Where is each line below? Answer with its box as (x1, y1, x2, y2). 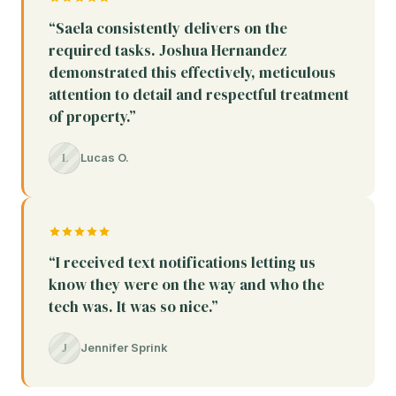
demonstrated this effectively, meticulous (49, 61, 336, 83)
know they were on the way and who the (49, 273, 324, 295)
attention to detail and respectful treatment (49, 83, 349, 105)
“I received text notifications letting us (49, 251, 316, 273)
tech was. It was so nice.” (49, 295, 218, 317)
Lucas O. (80, 150, 129, 165)
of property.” (49, 105, 136, 127)
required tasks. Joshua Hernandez (49, 39, 287, 61)
